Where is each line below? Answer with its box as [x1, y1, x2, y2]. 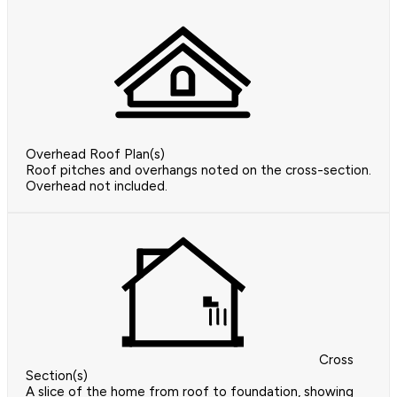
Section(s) [26, 368, 88, 385]
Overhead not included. [26, 178, 167, 195]
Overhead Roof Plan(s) [26, 146, 165, 163]
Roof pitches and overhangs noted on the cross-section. [26, 162, 371, 179]
